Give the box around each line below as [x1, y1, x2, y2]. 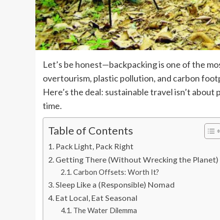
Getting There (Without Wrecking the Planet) [55, 154, 219, 164]
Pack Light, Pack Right [55, 141, 134, 151]
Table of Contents [48, 124, 133, 137]
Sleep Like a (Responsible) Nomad [55, 179, 175, 189]
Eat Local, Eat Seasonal [55, 192, 138, 202]
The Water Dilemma [73, 206, 137, 215]
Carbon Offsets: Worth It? [73, 167, 159, 176]
